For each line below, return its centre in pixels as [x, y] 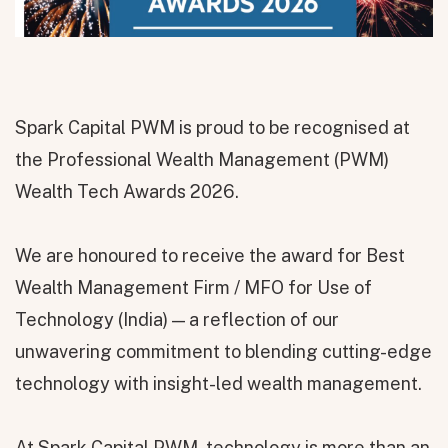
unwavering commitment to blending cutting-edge [223, 351]
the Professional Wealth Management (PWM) [202, 159]
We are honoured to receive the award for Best [210, 255]
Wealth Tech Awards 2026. [127, 191]
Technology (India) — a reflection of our [177, 319]
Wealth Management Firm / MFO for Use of [193, 287]
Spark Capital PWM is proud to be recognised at [212, 127]
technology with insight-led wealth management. [218, 383]
